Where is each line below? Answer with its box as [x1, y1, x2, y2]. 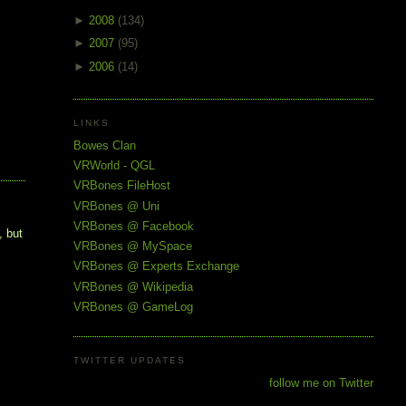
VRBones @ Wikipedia [72, 279, 193, 294]
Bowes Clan [72, 138, 136, 152]
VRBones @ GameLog [72, 299, 193, 314]
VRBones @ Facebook [72, 218, 194, 233]
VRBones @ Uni [72, 198, 159, 213]
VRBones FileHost [72, 179, 170, 193]
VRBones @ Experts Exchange [72, 259, 239, 274]
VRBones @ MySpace [72, 239, 192, 254]
